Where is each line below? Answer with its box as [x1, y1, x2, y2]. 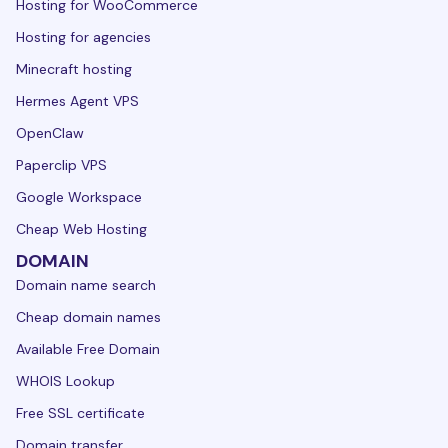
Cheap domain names [16, 307, 161, 326]
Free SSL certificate [16, 403, 145, 422]
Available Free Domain [16, 339, 160, 358]
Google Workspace [16, 187, 142, 206]
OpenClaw [16, 123, 84, 142]
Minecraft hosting [16, 59, 132, 78]
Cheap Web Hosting [16, 219, 147, 238]
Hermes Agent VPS [16, 91, 139, 110]
